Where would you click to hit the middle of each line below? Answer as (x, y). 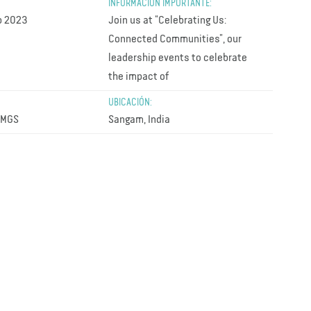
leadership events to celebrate (178, 58)
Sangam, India (140, 120)
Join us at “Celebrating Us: (168, 20)
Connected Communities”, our (175, 39)
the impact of (139, 77)
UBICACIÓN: (131, 102)
